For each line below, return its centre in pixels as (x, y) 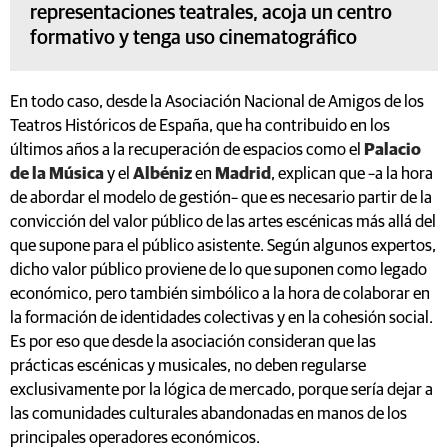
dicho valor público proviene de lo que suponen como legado (218, 270)
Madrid (243, 174)
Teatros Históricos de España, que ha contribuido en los (200, 126)
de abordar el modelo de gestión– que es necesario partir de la (221, 198)
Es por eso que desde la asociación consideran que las (193, 342)
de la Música (57, 174)
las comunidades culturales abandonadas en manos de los (208, 414)
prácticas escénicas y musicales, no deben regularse (188, 366)
